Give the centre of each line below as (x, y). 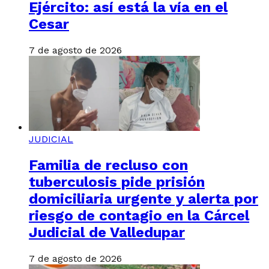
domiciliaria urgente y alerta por (144, 199)
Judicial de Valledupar (107, 233)
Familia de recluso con (108, 165)
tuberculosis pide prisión (117, 182)
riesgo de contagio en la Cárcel (139, 216)
